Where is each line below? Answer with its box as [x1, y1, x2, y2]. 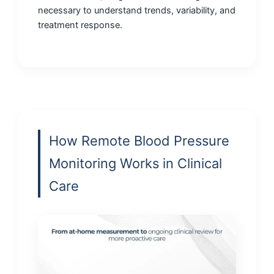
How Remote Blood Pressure [49, 133, 229, 149]
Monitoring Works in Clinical [49, 155, 222, 172]
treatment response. [38, 19, 122, 31]
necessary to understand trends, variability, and [38, 4, 235, 16]
